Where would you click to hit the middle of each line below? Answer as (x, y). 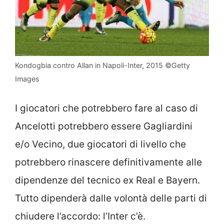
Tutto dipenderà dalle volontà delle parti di (111, 198)
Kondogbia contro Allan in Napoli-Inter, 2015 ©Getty (102, 65)
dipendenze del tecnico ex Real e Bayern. (107, 180)
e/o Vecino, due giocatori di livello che (100, 144)
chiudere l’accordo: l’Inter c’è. (80, 216)
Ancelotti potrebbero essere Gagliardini (104, 126)
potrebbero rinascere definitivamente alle (108, 162)
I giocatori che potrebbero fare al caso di (106, 108)
